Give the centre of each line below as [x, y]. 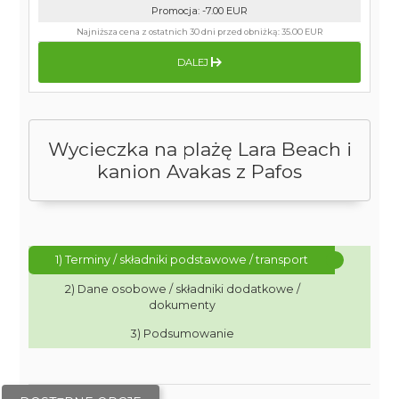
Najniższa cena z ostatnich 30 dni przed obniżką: [179, 32]
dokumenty [183, 305]
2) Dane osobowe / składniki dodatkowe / [182, 289]
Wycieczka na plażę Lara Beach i [199, 149]
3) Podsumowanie [182, 334]
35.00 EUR [302, 32]
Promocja [175, 11]
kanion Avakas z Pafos [199, 171]
